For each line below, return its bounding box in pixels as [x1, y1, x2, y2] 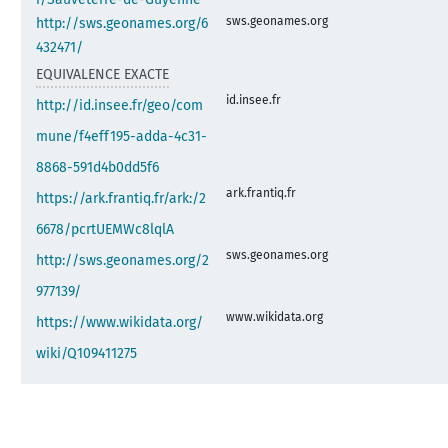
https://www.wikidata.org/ [36, 313, 204, 331]
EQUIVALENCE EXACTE [36, 65, 170, 83]
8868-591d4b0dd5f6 [36, 158, 160, 176]
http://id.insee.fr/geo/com [36, 96, 204, 114]
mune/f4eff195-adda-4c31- [36, 127, 208, 145]
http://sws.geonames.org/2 [36, 251, 210, 269]
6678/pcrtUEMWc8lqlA [36, 220, 175, 238]
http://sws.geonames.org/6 [36, 14, 209, 32]
